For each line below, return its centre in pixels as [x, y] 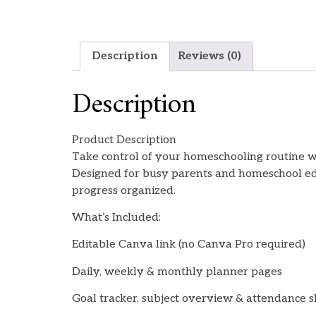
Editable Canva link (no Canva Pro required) [189, 245]
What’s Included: [116, 218]
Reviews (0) [209, 56]
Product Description [124, 140]
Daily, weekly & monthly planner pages [177, 272]
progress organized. [124, 190]
